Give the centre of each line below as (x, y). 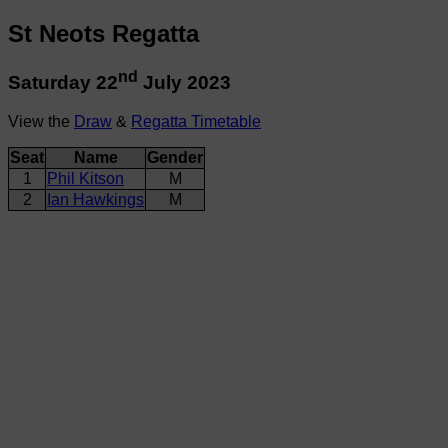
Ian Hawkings (95, 199)
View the (41, 121)
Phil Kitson (85, 178)
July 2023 (184, 83)
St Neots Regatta (103, 33)
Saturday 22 (63, 83)
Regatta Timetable (196, 121)
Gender (175, 157)
